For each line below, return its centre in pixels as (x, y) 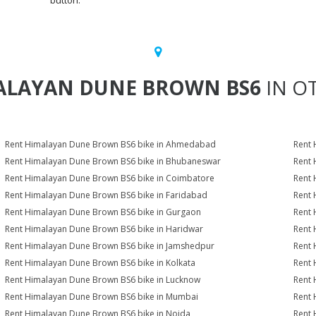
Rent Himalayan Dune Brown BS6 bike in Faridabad (107, 195)
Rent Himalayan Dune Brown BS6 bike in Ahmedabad (111, 144)
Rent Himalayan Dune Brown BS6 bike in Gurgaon (103, 212)
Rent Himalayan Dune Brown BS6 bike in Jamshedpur (110, 246)
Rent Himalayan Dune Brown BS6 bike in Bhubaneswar (113, 161)
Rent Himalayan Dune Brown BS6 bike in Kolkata (101, 263)
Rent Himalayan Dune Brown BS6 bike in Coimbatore (110, 178)
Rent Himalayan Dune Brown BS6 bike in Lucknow (103, 280)
